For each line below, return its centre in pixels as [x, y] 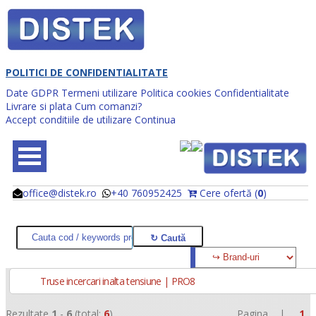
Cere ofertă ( [227, 193]
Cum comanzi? [108, 106]
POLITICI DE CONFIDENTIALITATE [87, 72]
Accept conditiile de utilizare [69, 119]
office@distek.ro [60, 193]
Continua [155, 119]
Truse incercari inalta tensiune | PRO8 [117, 281]
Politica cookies [176, 92]
